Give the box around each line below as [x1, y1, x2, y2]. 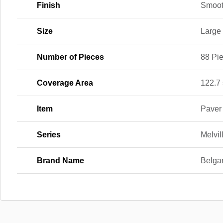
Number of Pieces [37, 52, 104, 61]
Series [37, 130, 61, 139]
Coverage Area [37, 78, 93, 87]
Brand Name [37, 156, 84, 165]
